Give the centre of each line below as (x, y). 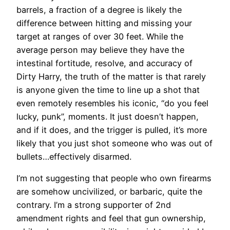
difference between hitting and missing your (104, 23)
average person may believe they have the (100, 50)
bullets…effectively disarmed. (74, 157)
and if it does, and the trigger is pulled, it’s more (112, 130)
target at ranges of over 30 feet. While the (100, 37)
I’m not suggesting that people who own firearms (114, 178)
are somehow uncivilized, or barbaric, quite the (109, 192)
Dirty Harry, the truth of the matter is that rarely (111, 77)
